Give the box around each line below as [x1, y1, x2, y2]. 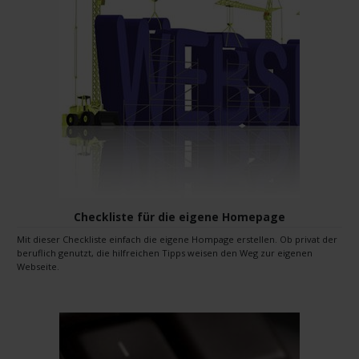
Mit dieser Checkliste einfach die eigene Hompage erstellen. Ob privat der [17, 232, 337, 245]
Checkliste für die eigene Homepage [74, 208, 285, 224]
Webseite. [17, 260, 59, 272]
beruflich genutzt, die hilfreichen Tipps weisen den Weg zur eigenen [17, 246, 313, 259]
